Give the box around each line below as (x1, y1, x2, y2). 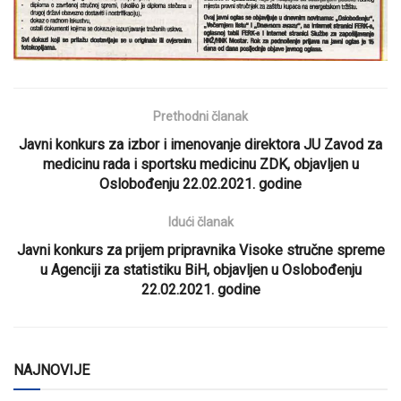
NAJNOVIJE (13, 361, 90, 379)
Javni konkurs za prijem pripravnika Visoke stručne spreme (16, 241, 385, 259)
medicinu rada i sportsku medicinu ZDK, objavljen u (42, 155, 359, 173)
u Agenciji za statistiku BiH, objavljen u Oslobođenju (39, 260, 362, 278)
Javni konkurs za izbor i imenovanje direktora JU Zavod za (19, 135, 382, 153)
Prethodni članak (153, 108, 248, 124)
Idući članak (167, 214, 234, 229)
